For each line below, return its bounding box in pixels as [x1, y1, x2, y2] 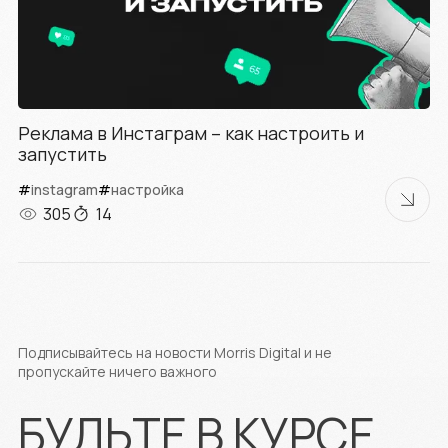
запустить [18, 141, 107, 166]
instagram [31, 179, 98, 199]
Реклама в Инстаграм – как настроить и [18, 120, 364, 145]
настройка [111, 179, 184, 199]
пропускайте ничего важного [18, 361, 217, 381]
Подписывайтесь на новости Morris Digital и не [18, 342, 332, 362]
